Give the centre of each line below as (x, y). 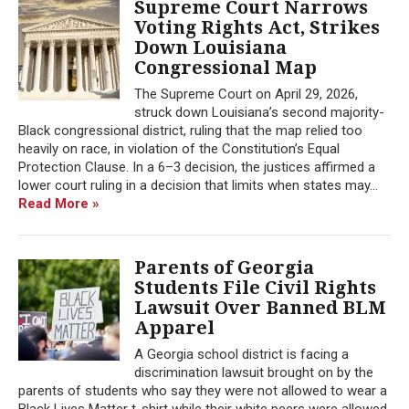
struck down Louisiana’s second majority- (259, 112)
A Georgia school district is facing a (241, 354)
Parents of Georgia (224, 267)
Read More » (59, 203)
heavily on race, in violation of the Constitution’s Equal (179, 148)
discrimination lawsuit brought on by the (254, 372)
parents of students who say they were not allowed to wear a (203, 390)
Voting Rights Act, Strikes (257, 27)
